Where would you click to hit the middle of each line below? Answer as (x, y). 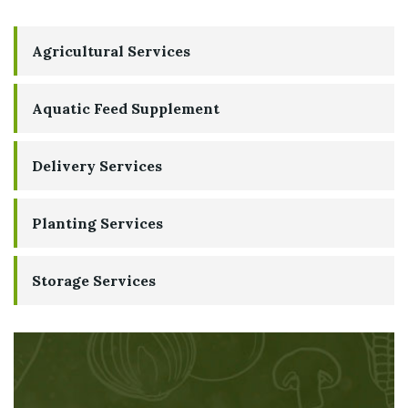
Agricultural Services (111, 51)
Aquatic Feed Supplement (126, 108)
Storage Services (94, 280)
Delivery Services (97, 166)
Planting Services (97, 223)
